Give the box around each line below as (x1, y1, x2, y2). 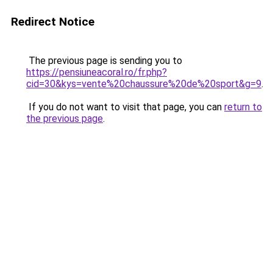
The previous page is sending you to (26, 55, 182, 66)
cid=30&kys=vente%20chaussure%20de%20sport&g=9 (26, 78, 261, 90)
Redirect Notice (11, 15, 94, 29)
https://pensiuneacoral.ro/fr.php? (26, 66, 167, 78)
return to (224, 101, 262, 113)
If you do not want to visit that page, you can (26, 101, 224, 113)
